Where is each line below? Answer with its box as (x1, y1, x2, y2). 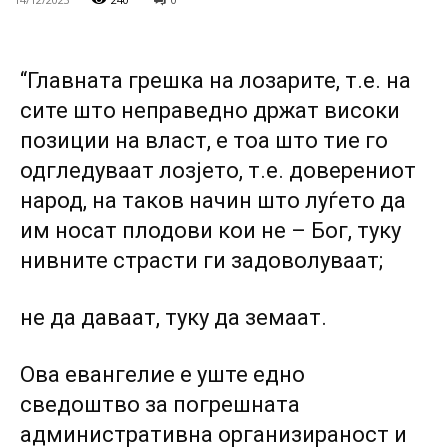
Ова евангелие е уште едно (20, 362, 305, 387)
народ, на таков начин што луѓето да (20, 188, 406, 213)
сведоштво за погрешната (20, 392, 300, 417)
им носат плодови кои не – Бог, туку (20, 218, 401, 243)
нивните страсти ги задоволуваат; (20, 248, 383, 273)
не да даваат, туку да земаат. (20, 305, 327, 330)
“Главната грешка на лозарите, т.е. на (20, 68, 411, 93)
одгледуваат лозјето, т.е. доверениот (20, 158, 416, 183)
